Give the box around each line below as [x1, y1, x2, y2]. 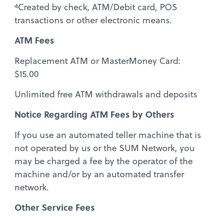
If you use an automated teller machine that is [15, 128, 201, 141]
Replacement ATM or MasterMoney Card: [15, 54, 181, 67]
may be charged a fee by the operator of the [15, 155, 193, 167]
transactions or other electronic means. [15, 14, 172, 26]
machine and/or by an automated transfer [15, 168, 184, 180]
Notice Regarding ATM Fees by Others [15, 108, 174, 121]
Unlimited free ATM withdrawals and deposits [15, 88, 197, 100]
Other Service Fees [15, 201, 95, 214]
